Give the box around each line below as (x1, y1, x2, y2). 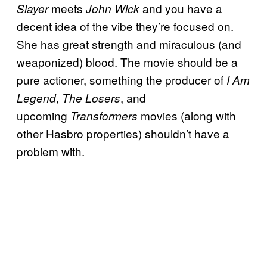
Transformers (70, 107, 138, 123)
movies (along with (138, 107, 236, 123)
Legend (17, 89, 56, 105)
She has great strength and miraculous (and (17, 35, 241, 52)
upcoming (17, 107, 70, 123)
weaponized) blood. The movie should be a (17, 53, 238, 70)
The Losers (62, 89, 120, 105)
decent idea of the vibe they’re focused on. (17, 17, 234, 34)
